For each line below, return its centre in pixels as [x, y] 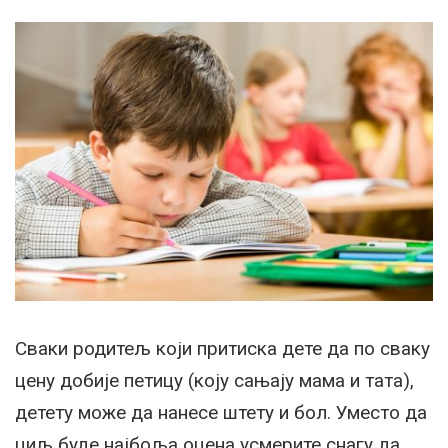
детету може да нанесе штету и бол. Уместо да [221, 412]
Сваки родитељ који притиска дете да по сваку [222, 348]
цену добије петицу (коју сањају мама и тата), [214, 380]
